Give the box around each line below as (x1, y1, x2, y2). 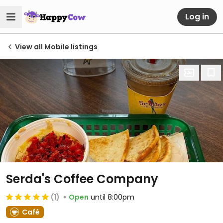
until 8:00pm (91, 192, 134, 202)
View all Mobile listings (15, 42, 98, 52)
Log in (185, 10, 209, 22)
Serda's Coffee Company (6, 171, 158, 187)
